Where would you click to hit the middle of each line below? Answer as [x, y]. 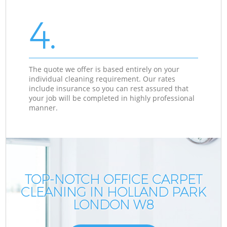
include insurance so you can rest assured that [109, 88]
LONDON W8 [113, 204]
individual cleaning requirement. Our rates [102, 79]
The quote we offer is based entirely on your [104, 69]
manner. [44, 107]
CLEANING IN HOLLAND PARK [113, 192]
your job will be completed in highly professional [112, 98]
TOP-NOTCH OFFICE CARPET [113, 179]
